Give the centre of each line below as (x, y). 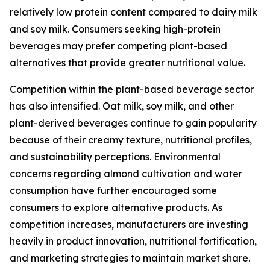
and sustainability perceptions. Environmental (115, 157)
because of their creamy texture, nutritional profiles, (131, 140)
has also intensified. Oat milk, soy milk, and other (122, 106)
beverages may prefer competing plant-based (118, 46)
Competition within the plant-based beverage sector (132, 89)
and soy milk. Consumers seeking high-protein (115, 29)
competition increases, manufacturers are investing (129, 224)
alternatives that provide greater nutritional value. (127, 63)
